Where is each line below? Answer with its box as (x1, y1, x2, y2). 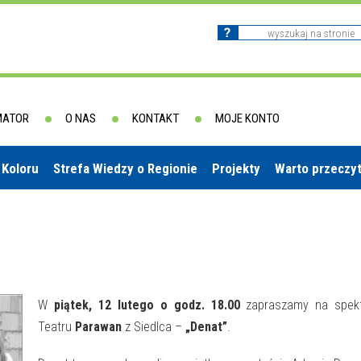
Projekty (212, 160, 260, 176)
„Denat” (182, 319, 227, 334)
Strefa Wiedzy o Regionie (53, 160, 197, 176)
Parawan (72, 319, 122, 334)
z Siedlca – (122, 319, 182, 334)
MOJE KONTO (215, 111, 280, 126)
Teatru (38, 319, 72, 334)
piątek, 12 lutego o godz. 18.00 (53, 297, 240, 313)
